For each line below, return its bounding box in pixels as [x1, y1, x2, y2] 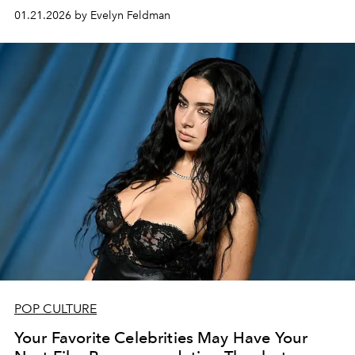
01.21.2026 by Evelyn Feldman [14, 8, 170, 22]
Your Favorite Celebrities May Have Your [14, 327, 308, 347]
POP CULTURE [14, 300, 97, 316]
